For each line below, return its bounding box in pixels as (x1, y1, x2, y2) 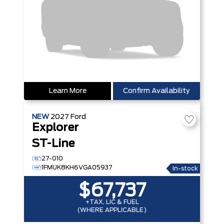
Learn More (48, 87, 86, 94)
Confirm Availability (123, 87, 190, 94)
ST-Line (32, 138, 75, 149)
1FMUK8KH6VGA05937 (41, 164, 112, 170)
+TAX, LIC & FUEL (85, 199, 139, 205)
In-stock (172, 165, 198, 171)
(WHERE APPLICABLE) (77, 207, 146, 213)
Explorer (32, 122, 79, 133)
